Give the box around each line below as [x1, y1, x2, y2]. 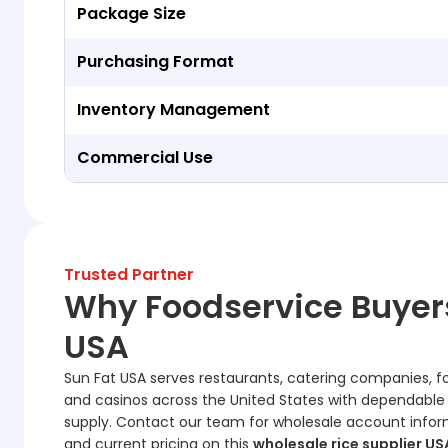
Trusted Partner [64, 263, 194, 287]
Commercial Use [77, 146, 213, 170]
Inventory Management [77, 98, 270, 122]
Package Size [77, 2, 186, 26]
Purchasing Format [77, 50, 234, 74]
